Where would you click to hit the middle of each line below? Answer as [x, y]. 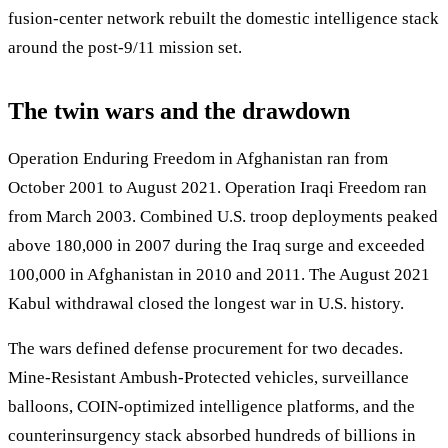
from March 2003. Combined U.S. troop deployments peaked [223, 217]
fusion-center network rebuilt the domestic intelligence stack [223, 19]
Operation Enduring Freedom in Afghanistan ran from [198, 159]
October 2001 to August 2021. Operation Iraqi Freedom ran [217, 188]
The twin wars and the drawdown [179, 111]
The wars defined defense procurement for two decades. [205, 349]
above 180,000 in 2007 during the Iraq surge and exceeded [216, 246]
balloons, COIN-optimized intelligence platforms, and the [211, 407]
